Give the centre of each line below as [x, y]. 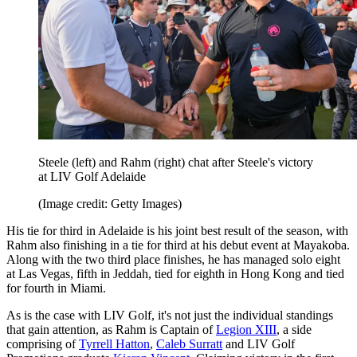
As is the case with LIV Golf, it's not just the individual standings [170, 316]
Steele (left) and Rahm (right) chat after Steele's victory [176, 163]
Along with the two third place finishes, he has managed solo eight [173, 260]
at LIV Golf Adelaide [92, 177]
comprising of [43, 344]
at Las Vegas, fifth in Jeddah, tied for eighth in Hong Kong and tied [175, 274]
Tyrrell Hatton [114, 344]
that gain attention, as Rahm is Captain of [111, 330]
